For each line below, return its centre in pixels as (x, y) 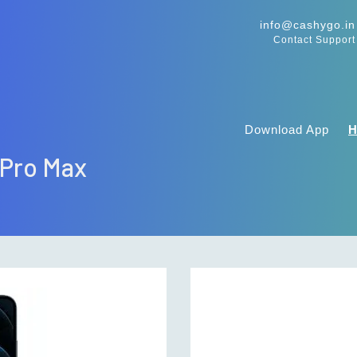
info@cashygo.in (307, 25)
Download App (287, 129)
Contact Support (314, 40)
